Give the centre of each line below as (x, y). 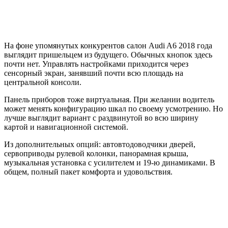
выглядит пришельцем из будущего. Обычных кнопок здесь (108, 54)
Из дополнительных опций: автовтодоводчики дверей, (100, 144)
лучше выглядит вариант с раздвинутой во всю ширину (101, 118)
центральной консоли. (43, 82)
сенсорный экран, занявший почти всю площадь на (94, 73)
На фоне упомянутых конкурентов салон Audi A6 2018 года (108, 45)
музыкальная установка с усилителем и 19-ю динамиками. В (110, 162)
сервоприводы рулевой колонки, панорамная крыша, (96, 153)
